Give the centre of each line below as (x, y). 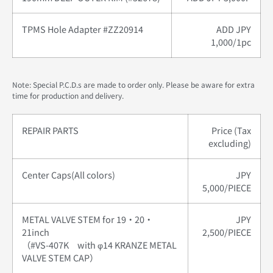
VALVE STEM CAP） (60, 257)
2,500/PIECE (227, 232)
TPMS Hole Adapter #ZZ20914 (83, 29)
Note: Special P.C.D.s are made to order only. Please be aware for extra (133, 84)
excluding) (230, 143)
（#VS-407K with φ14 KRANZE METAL (99, 244)
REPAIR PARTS (50, 130)
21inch (36, 232)
